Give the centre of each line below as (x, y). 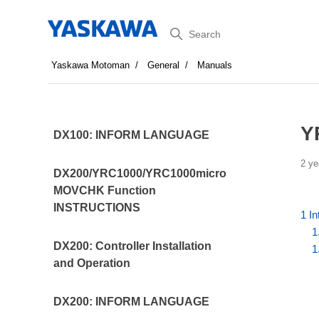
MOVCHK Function (104, 190)
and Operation (91, 263)
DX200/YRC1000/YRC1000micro (140, 173)
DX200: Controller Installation (132, 246)
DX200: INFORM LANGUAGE (131, 302)
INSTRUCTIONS (96, 208)
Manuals (215, 65)
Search (184, 31)
